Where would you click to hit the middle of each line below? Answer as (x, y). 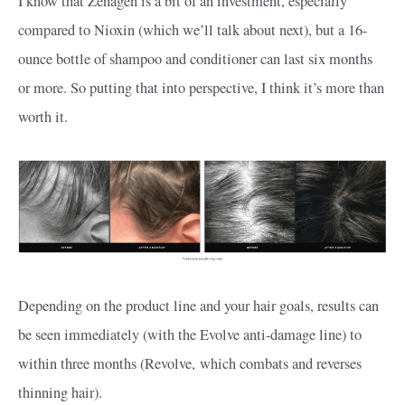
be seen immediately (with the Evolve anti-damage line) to (190, 335)
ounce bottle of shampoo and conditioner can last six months (195, 58)
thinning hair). (60, 393)
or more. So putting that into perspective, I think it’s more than (201, 87)
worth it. (43, 116)
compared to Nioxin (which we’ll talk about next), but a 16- (193, 29)
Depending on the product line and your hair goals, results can (198, 306)
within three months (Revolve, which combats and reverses (190, 364)
